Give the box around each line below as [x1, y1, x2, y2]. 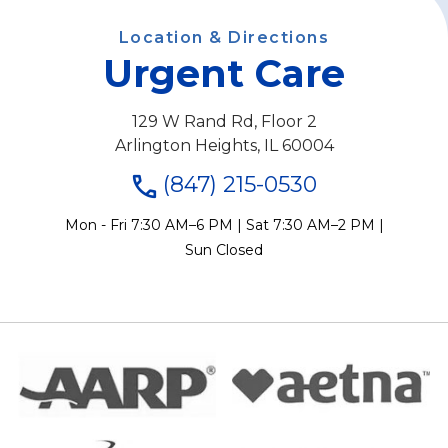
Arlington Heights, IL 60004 [114, 136, 334, 156]
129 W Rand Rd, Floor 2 [131, 112, 317, 132]
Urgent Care [103, 50, 345, 98]
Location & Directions [118, 28, 330, 48]
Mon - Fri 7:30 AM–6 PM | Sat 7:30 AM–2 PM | [64, 215, 384, 234]
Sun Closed [185, 240, 263, 259]
